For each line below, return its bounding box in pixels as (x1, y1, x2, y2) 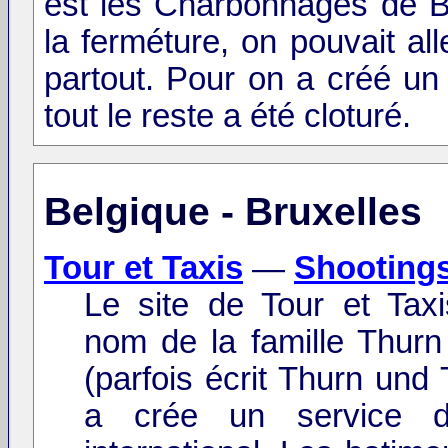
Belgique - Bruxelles (44, 190, 422, 234)
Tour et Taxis (44, 250, 243, 287)
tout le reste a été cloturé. (44, 97, 411, 134)
